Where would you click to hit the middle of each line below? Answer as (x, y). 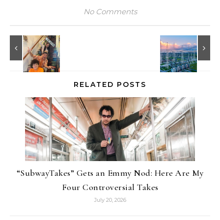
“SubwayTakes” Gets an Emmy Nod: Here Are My (110, 173)
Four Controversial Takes (110, 187)
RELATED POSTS (110, 85)
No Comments (110, 12)
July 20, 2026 (110, 200)
